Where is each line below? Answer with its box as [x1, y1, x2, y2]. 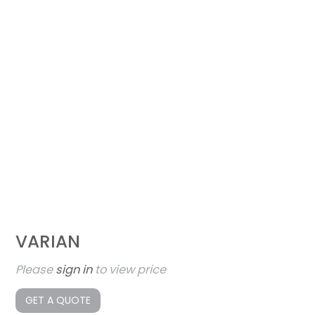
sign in [56, 262, 93, 278]
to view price [92, 262, 167, 278]
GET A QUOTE [25, 293, 91, 308]
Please [15, 262, 56, 278]
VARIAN [15, 229, 81, 255]
